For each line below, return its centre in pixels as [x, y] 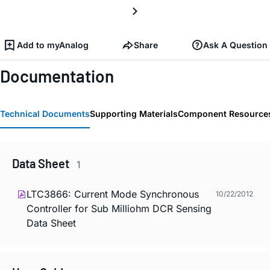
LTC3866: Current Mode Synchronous [113, 194]
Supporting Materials [134, 114]
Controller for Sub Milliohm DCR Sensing [119, 208]
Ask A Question [235, 45]
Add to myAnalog [53, 45]
